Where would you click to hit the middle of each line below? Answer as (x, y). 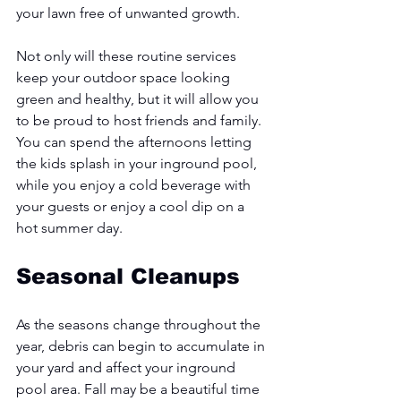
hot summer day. (71, 227)
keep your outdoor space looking (125, 77)
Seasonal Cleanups (128, 276)
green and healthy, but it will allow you (139, 98)
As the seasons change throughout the (140, 324)
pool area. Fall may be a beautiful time (140, 388)
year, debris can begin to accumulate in (142, 346)
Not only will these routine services (128, 55)
